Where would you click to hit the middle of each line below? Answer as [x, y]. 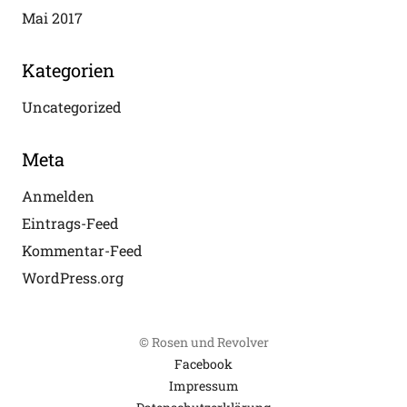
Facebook [203, 363]
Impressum [203, 385]
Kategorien [68, 69]
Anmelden [58, 195]
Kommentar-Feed [82, 250]
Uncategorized [72, 106]
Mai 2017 [52, 17]
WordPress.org [73, 277]
